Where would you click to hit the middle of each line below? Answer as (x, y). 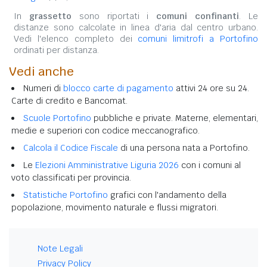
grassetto (50, 16)
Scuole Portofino (57, 118)
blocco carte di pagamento (118, 88)
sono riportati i (114, 16)
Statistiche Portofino (66, 195)
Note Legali (60, 248)
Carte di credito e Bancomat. (69, 100)
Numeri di (43, 88)
